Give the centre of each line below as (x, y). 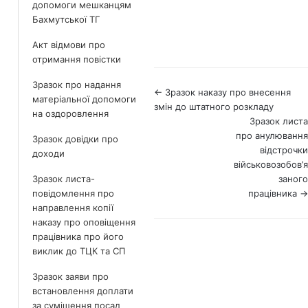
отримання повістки (77, 59)
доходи (48, 153)
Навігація (190, 95)
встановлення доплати (83, 291)
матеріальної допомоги (84, 99)
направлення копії (73, 208)
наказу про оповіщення (84, 222)
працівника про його (78, 236)
